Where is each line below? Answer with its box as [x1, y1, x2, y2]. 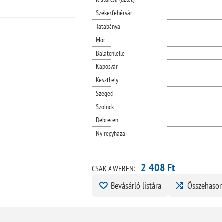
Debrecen [95, 115, 118, 124]
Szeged [95, 88, 113, 98]
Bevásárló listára [111, 179, 161, 191]
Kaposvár [95, 61, 118, 71]
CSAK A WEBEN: [91, 163, 135, 173]
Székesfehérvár [95, 8, 132, 17]
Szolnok [95, 102, 114, 111]
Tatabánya [95, 21, 120, 31]
